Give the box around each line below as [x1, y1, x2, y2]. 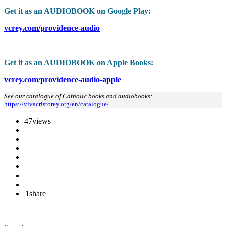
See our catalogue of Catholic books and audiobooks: [4, 92, 152, 100]
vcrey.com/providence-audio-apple [4, 75, 121, 84]
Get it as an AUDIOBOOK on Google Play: [4, 7, 151, 16]
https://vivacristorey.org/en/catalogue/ [4, 100, 109, 108]
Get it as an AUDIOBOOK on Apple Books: [4, 58, 153, 67]
